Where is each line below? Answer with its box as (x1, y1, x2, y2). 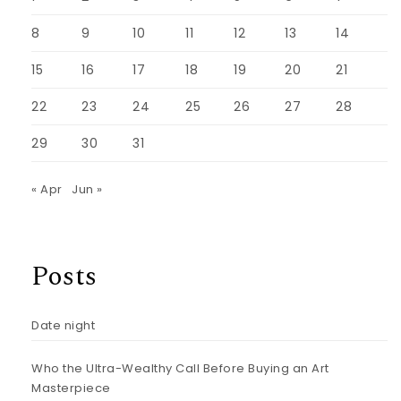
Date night (31, 316, 95, 334)
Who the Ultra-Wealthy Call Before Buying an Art (31, 359, 329, 377)
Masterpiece (31, 379, 111, 397)
